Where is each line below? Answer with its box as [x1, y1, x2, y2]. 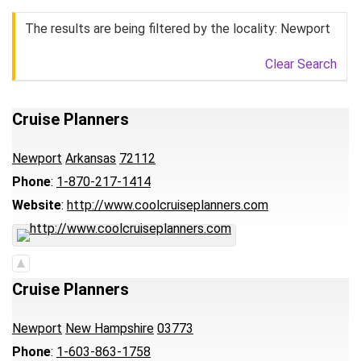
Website [12, 197, 61, 213]
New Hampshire [65, 321, 154, 336]
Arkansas [65, 151, 116, 166]
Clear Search [265, 56, 337, 72]
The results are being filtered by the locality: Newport [25, 21, 330, 36]
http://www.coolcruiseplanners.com [67, 197, 268, 213]
